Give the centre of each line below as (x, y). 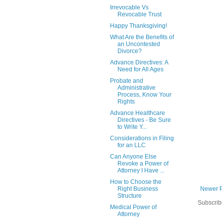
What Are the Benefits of (142, 37)
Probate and (126, 81)
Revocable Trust (139, 14)
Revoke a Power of (143, 164)
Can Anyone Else (133, 157)
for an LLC (131, 145)
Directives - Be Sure (144, 120)
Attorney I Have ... (141, 170)
